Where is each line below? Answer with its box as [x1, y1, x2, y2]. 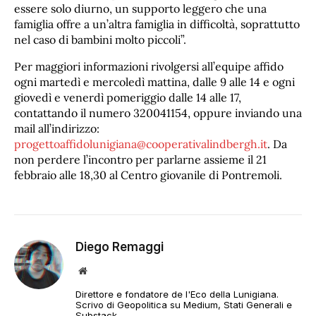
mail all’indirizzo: [14, 121, 99, 136]
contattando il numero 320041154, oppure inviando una [14, 106, 302, 121]
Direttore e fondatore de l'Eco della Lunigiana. [75, 288, 279, 300]
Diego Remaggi [75, 240, 164, 255]
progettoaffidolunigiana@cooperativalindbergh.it [14, 137, 267, 152]
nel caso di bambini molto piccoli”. [14, 32, 186, 47]
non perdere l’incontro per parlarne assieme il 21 [14, 152, 267, 167]
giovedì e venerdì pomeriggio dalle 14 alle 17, [14, 90, 241, 105]
